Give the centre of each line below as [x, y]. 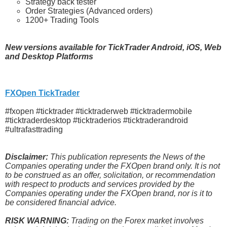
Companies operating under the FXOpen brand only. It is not [112, 166]
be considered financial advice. [61, 203]
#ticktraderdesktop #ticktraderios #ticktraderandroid [97, 121]
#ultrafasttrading [34, 130]
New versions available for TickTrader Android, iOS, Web [113, 48]
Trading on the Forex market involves [136, 221]
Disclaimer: [27, 157]
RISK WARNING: [37, 221]
